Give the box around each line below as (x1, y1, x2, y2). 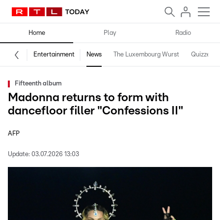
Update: (8, 151, 30, 158)
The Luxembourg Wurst (113, 52, 179, 58)
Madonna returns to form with (8, 92, 169, 104)
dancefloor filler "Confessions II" (8, 105, 183, 117)
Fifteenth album (15, 81, 62, 87)
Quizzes (191, 52, 213, 58)
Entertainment (33, 52, 75, 58)
